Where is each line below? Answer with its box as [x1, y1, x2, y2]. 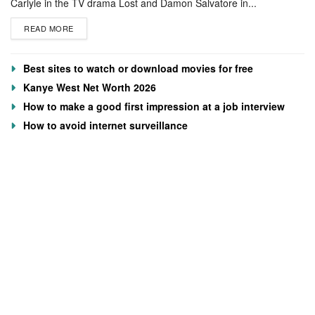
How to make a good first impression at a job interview [23, 98, 285, 113]
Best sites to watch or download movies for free [23, 60, 253, 75]
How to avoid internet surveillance [23, 117, 188, 132]
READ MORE [24, 22, 74, 34]
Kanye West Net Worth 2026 [23, 79, 156, 94]
